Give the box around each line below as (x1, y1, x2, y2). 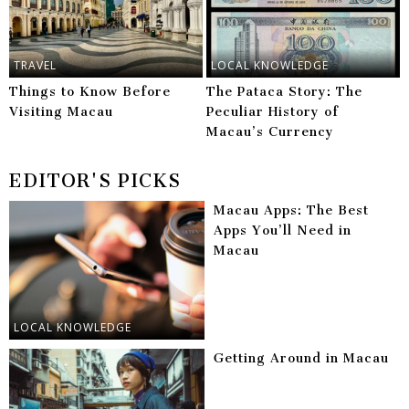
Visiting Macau (9, 104, 114, 121)
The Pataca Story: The (206, 84, 363, 100)
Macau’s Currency (206, 124, 335, 141)
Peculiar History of (206, 104, 340, 121)
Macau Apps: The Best (214, 203, 369, 219)
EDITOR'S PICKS (9, 170, 181, 193)
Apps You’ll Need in (214, 223, 351, 239)
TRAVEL (14, 58, 58, 74)
